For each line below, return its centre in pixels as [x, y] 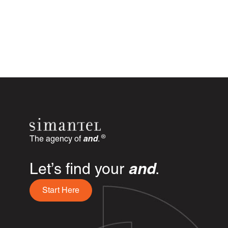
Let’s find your [79, 170]
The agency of [56, 140]
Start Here [61, 191]
